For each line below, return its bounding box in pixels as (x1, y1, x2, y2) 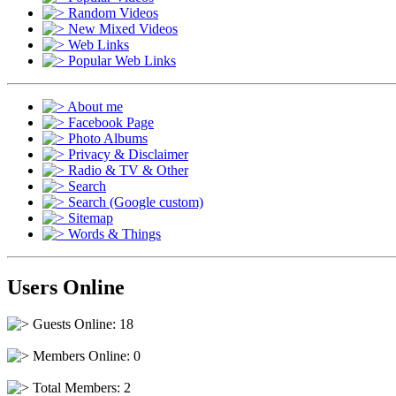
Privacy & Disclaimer (68, 146, 188, 162)
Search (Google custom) (68, 194, 203, 209)
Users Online (7, 275, 125, 299)
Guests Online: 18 (29, 316, 133, 332)
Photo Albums (68, 130, 148, 146)
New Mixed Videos (68, 20, 178, 36)
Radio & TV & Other (68, 162, 188, 178)
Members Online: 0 (29, 348, 141, 364)
